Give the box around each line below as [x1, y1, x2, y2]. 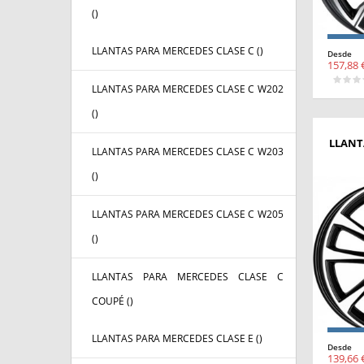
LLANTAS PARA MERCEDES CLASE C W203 [92, 145, 284, 159]
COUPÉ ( [92, 294, 130, 309]
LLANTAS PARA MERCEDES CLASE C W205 [92, 207, 284, 222]
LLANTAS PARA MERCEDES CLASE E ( [92, 331, 259, 346]
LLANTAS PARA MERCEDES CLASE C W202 [92, 82, 284, 97]
